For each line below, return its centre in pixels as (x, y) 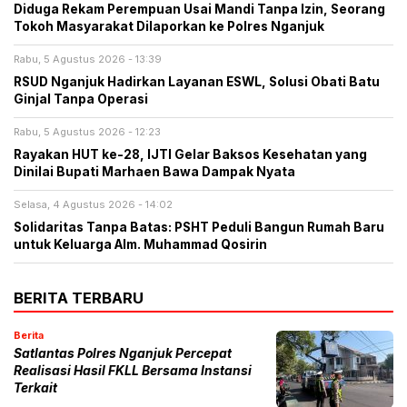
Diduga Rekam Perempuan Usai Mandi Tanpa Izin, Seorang (199, 10)
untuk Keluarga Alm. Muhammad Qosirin (140, 245)
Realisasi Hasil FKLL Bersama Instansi (133, 371)
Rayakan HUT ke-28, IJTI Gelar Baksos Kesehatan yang (190, 155)
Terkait (35, 388)
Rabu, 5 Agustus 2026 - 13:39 (88, 60)
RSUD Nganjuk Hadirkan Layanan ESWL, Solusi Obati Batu (197, 82)
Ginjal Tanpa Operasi (81, 99)
